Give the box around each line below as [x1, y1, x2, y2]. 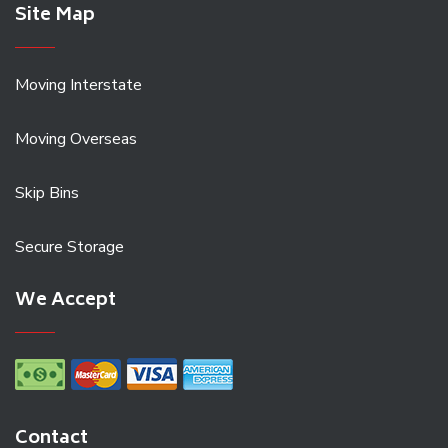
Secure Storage [15, 235, 124, 258]
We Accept [15, 284, 116, 317]
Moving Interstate [15, 73, 142, 96]
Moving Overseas [15, 127, 137, 150]
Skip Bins [15, 181, 79, 204]
